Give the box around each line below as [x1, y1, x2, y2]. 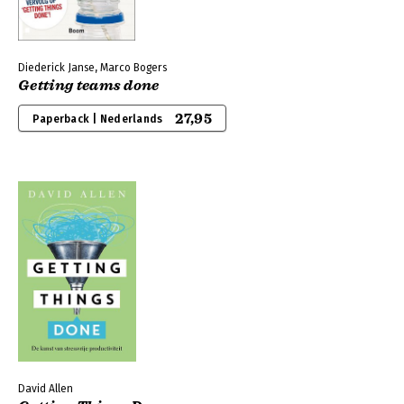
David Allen [18, 382, 73, 395]
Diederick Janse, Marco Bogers [18, 61, 167, 74]
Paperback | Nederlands [32, 113, 163, 125]
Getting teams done [18, 77, 160, 95]
